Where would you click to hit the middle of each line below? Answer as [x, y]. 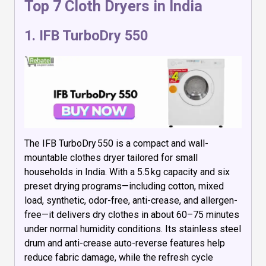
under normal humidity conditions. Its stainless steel [133, 229]
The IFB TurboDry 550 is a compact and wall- [116, 143]
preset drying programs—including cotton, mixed [124, 186]
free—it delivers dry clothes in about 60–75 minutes [132, 214]
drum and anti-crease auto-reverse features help [125, 243]
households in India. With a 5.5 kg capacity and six [127, 172]
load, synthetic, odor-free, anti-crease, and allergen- [131, 200]
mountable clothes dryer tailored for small [111, 157]
